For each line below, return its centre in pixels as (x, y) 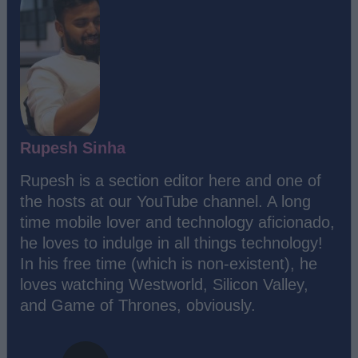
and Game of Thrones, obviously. (138, 305)
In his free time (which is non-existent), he (169, 263)
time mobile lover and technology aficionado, (177, 222)
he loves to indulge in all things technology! (171, 243)
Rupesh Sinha (73, 147)
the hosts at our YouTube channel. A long (165, 201)
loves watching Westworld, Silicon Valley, (164, 284)
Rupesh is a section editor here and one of (171, 180)
